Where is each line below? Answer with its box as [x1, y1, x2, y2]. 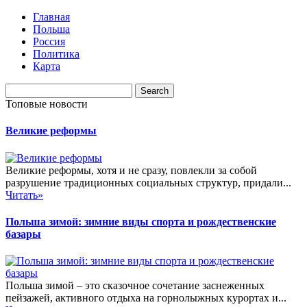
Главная [33, 11, 70, 23]
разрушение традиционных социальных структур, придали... [5, 176, 291, 188]
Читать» [5, 188, 43, 201]
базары [5, 228, 41, 240]
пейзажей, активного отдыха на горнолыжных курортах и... [5, 292, 286, 304]
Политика [33, 48, 79, 60]
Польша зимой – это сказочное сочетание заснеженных [5, 280, 265, 292]
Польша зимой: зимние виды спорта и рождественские [5, 215, 276, 228]
